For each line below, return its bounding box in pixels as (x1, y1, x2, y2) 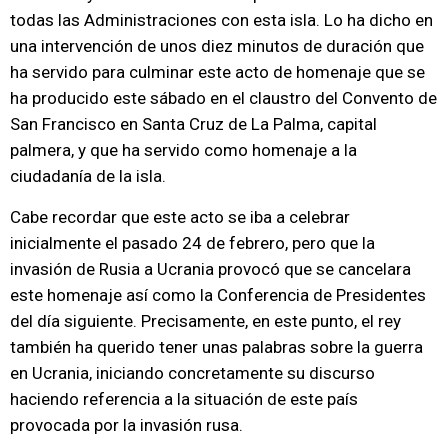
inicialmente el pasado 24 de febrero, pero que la (10, 233, 375, 253)
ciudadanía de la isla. (10, 166, 166, 186)
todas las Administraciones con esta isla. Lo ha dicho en (10, 10, 433, 30)
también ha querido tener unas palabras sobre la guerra (10, 337, 423, 357)
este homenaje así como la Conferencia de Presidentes (10, 285, 426, 305)
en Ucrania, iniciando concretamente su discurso (10, 363, 375, 383)
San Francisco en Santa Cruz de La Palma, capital (10, 114, 377, 134)
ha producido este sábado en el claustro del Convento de (10, 88, 437, 108)
